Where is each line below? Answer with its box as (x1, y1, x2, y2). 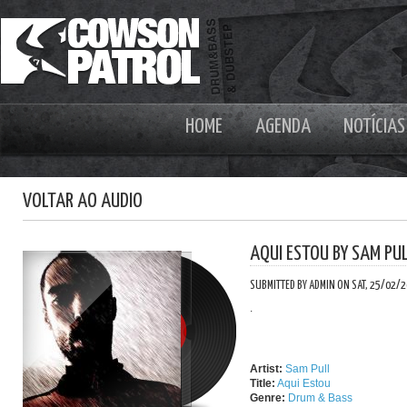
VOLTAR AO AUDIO (23, 191, 143, 212)
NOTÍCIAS (343, 116, 405, 137)
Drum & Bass (288, 392, 352, 404)
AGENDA (255, 116, 311, 137)
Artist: (250, 362, 283, 375)
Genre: (250, 392, 285, 404)
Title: (250, 377, 275, 390)
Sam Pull (285, 362, 330, 375)
